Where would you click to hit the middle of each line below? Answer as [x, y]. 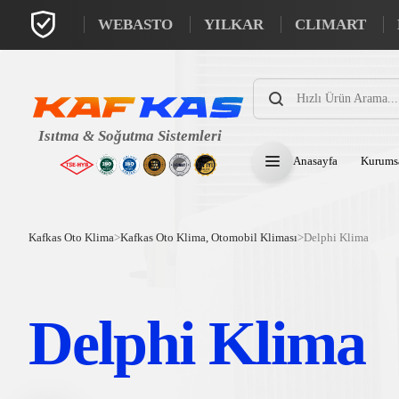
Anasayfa [315, 161]
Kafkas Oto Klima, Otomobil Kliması [209, 237]
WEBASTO [135, 24]
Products [273, 83]
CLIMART [330, 24]
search [267, 95]
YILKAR [234, 24]
